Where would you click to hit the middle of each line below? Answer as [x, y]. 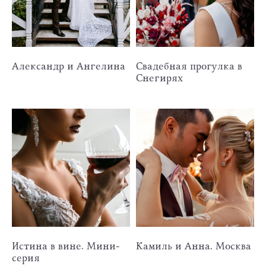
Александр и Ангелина [69, 66]
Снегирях [159, 77]
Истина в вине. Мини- [66, 246]
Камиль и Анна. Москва [194, 246]
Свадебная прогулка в [189, 66]
